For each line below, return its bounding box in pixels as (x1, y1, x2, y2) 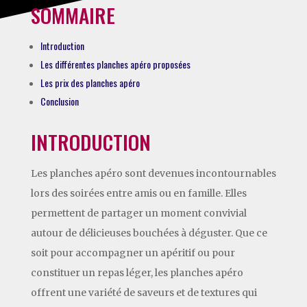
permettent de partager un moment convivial (30, 206, 247, 219)
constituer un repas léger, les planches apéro (30, 266, 243, 279)
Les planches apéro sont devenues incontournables (30, 167, 276, 180)
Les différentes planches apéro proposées (40, 56, 191, 71)
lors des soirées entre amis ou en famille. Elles (30, 186, 247, 199)
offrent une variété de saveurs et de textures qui (30, 286, 257, 299)
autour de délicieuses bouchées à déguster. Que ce (30, 226, 267, 239)
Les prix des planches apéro (40, 75, 140, 90)
